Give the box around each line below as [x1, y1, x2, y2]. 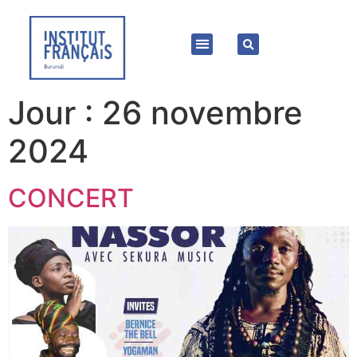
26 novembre [102, 93, 303, 132]
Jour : [8, 93, 102, 132]
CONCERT [8, 182, 134, 214]
